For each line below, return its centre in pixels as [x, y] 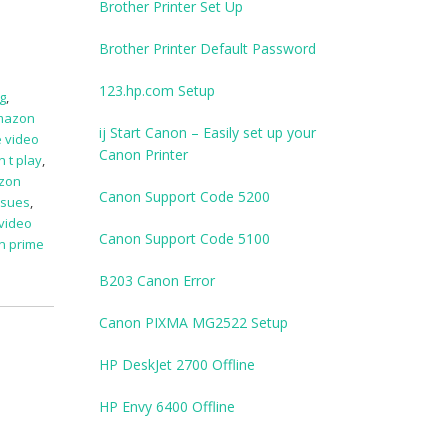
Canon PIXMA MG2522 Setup [193, 323]
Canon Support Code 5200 [184, 197]
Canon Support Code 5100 [184, 239]
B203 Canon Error [156, 281]
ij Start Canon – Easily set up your [207, 133]
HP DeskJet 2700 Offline [176, 365]
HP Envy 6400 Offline [166, 407]
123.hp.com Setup [156, 91]
